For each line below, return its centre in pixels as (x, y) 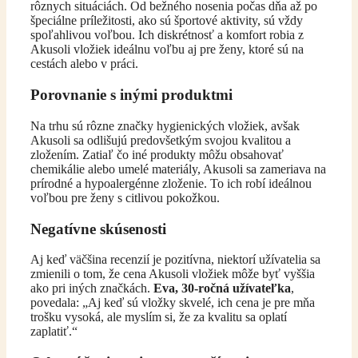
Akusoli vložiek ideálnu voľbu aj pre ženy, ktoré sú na (167, 50)
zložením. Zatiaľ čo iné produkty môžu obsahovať (157, 154)
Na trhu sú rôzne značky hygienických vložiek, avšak (165, 125)
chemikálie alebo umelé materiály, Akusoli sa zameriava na (178, 169)
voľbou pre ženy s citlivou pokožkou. (125, 197)
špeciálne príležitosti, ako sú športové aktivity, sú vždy (167, 21)
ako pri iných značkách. (92, 288)
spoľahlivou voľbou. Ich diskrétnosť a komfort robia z (167, 35)
